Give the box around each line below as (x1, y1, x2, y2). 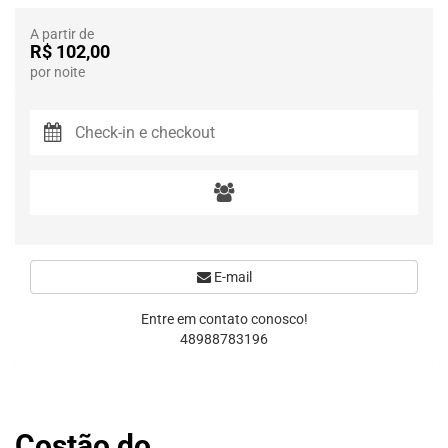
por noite (30, 64, 85, 80)
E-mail (210, 269, 252, 285)
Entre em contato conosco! (140, 311, 308, 327)
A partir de (30, 26, 94, 42)
